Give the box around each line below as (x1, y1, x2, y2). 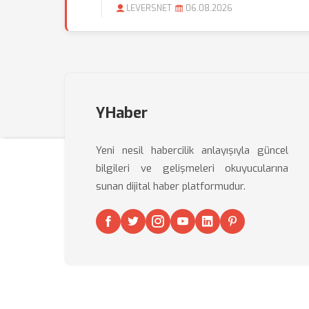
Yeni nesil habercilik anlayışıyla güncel (96, 143, 289, 157)
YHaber (96, 103, 148, 123)
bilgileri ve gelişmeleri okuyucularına (96, 161, 289, 175)
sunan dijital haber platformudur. (96, 179, 246, 193)
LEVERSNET (126, 3, 172, 14)
